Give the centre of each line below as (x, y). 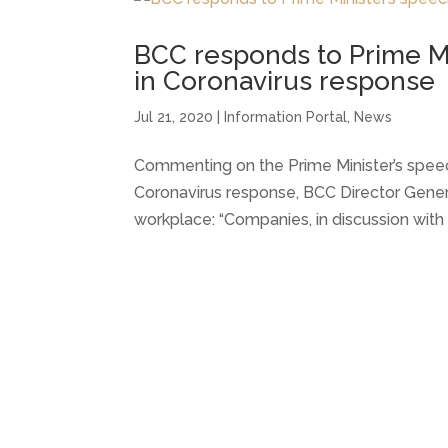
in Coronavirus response (285, 81)
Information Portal (286, 117)
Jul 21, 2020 (174, 117)
